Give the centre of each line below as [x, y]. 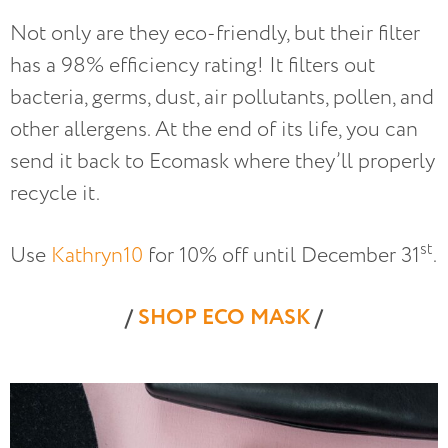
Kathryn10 [97, 255]
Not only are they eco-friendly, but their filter [215, 33]
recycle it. [55, 193]
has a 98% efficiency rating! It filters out [192, 65]
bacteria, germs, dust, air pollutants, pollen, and [222, 97]
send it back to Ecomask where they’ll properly [222, 161]
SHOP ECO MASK [224, 317]
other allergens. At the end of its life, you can [214, 129]
